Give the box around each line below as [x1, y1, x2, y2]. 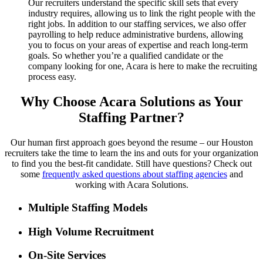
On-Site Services [28, 249, 106, 262]
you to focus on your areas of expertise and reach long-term [28, 40, 248, 50]
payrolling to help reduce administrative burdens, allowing [28, 29, 243, 40]
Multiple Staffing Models [28, 201, 147, 214]
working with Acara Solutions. [75, 180, 188, 190]
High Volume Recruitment [28, 225, 154, 238]
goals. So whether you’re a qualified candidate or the [28, 50, 223, 61]
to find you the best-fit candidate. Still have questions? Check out [11, 159, 252, 169]
